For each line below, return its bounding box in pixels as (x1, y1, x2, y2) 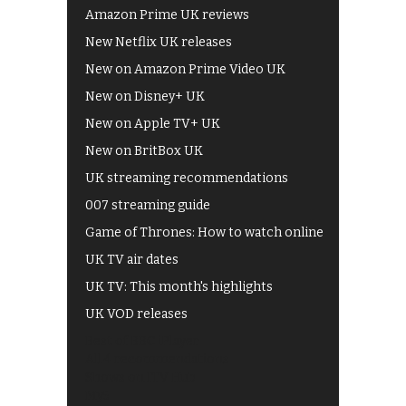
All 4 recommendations (85, 352, 229, 368)
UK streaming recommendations (85, 170, 288, 187)
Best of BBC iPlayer (85, 333, 199, 350)
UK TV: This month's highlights (85, 279, 273, 295)
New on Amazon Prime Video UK (85, 62, 285, 78)
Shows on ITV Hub (85, 370, 196, 386)
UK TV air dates (85, 252, 179, 268)
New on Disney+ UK (85, 89, 205, 105)
